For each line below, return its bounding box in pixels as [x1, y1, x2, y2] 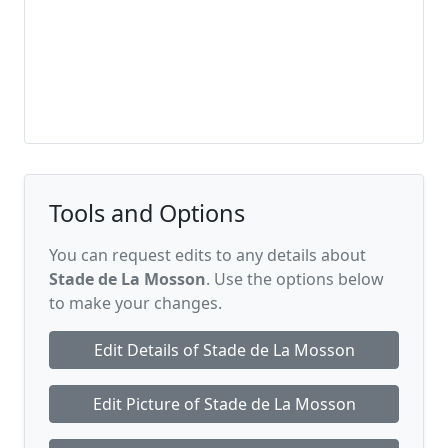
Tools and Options [49, 197, 245, 229]
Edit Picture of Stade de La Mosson [92, 393, 356, 415]
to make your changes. [49, 292, 222, 314]
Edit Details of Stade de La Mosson [93, 339, 355, 361]
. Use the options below [206, 268, 384, 290]
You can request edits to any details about [49, 244, 366, 266]
